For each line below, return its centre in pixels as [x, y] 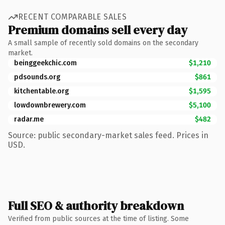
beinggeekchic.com [45, 63]
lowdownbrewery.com [50, 105]
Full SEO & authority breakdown [96, 205]
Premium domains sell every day [98, 30]
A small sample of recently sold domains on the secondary [103, 43]
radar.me [29, 119]
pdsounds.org [37, 77]
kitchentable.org [41, 91]
